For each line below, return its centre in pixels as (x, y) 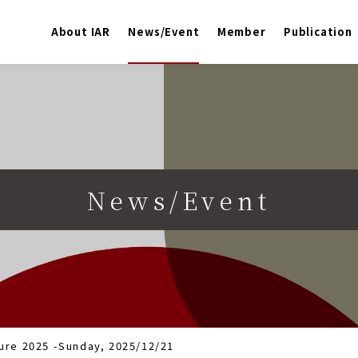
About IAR (80, 32)
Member (241, 32)
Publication (318, 32)
